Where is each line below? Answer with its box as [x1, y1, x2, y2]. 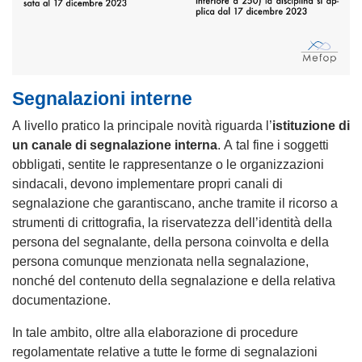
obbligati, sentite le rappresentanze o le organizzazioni [12, 158, 324, 171]
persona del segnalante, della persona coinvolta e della [12, 235, 329, 249]
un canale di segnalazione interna [12, 138, 217, 152]
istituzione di [272, 119, 350, 133]
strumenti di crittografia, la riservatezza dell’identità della [12, 216, 332, 229]
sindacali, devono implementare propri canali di [12, 177, 283, 191]
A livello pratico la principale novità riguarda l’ [12, 119, 272, 133]
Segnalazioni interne [12, 88, 192, 109]
